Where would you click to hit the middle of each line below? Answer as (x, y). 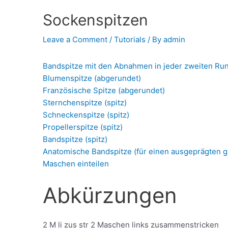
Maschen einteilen (76, 164)
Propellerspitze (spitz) (83, 127)
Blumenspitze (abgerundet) (92, 78)
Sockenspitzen (96, 20)
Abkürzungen (110, 195)
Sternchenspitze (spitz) (85, 103)
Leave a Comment (75, 40)
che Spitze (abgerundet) (122, 91)
